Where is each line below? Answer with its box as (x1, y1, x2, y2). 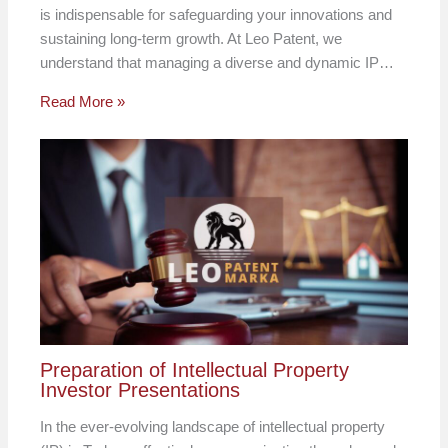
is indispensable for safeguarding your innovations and (40, 5, 393, 23)
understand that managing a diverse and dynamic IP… (40, 53, 395, 71)
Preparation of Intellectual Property (40, 359, 350, 382)
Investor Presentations (40, 379, 241, 402)
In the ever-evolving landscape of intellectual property (40, 418, 386, 436)
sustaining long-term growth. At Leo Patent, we (40, 29, 343, 47)
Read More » (40, 92, 126, 110)
